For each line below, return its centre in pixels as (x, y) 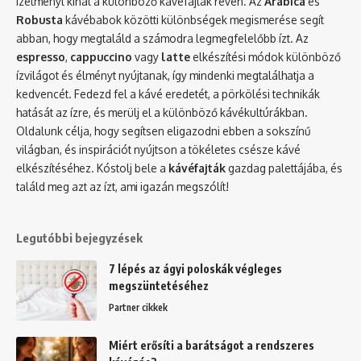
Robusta (39, 20)
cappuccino (101, 57)
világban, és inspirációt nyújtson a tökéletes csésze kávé (158, 150)
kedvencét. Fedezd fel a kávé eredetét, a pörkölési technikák (168, 94)
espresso (41, 57)
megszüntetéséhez (159, 286)
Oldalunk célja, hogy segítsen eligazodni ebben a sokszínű (163, 131)
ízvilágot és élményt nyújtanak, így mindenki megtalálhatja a (165, 76)
